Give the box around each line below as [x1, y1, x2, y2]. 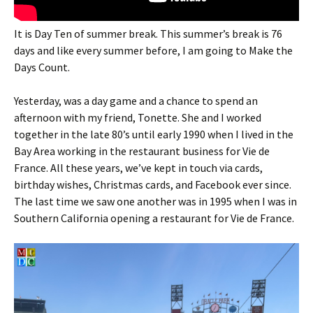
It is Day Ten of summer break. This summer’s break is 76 [14, 26, 282, 41]
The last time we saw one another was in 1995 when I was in [14, 194, 297, 208]
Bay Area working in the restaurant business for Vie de [14, 143, 270, 158]
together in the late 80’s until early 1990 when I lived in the [14, 126, 293, 141]
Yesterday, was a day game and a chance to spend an [14, 93, 258, 108]
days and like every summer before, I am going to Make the [14, 43, 293, 57]
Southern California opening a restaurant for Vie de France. [14, 210, 294, 225]
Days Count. [14, 59, 70, 74]
